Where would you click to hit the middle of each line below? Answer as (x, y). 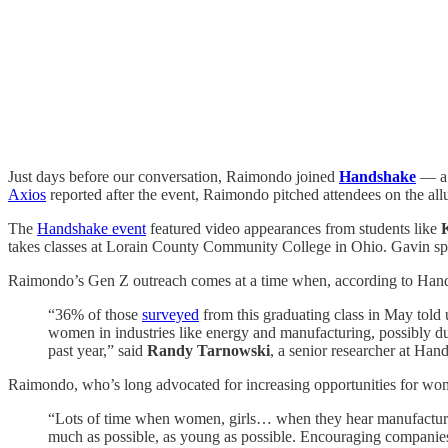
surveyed (170, 314)
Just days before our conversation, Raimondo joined (173, 176)
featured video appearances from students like (293, 228)
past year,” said (97, 350)
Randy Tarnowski (208, 350)
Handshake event (91, 228)
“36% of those (95, 314)
